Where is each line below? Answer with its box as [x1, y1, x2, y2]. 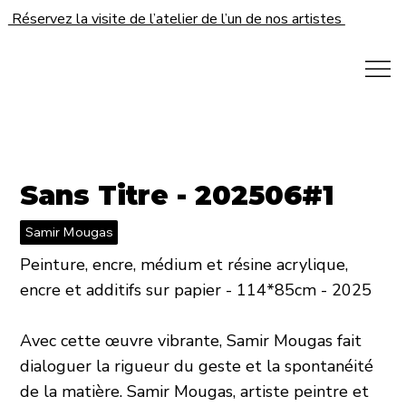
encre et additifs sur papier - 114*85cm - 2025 [20, 279, 372, 302]
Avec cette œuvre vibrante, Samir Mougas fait [20, 330, 362, 353]
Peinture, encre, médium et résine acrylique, [20, 254, 349, 276]
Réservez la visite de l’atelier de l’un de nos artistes [7, 9, 345, 30]
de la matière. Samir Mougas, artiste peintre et [20, 381, 370, 403]
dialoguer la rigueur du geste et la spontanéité [20, 355, 374, 378]
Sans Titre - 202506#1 [20, 178, 335, 212]
